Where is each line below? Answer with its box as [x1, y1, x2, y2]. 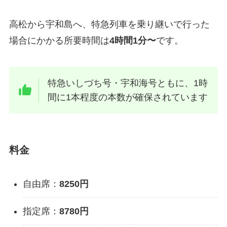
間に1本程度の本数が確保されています [48, 92, 208, 103]
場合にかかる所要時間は [9, 35, 109, 46]
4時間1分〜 [109, 35, 156, 46]
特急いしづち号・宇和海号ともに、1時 [48, 78, 208, 89]
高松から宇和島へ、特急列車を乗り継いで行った [9, 19, 210, 30]
